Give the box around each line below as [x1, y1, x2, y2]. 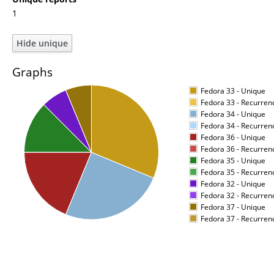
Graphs [12, 64, 53, 80]
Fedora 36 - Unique [201, 133, 265, 142]
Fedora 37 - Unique [201, 202, 265, 212]
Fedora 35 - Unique [201, 156, 265, 165]
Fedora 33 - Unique [201, 86, 265, 95]
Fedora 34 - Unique [201, 109, 265, 119]
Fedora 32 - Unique [201, 179, 265, 188]
